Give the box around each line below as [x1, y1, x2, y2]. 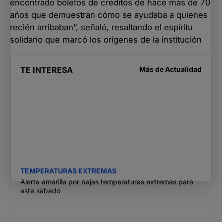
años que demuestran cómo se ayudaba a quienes [10, 10, 208, 20]
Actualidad [165, 64, 202, 73]
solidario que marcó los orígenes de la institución [10, 35, 202, 45]
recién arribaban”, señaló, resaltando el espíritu [10, 22, 193, 33]
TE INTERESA [20, 64, 73, 75]
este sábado [20, 186, 60, 195]
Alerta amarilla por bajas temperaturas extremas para [20, 177, 193, 186]
